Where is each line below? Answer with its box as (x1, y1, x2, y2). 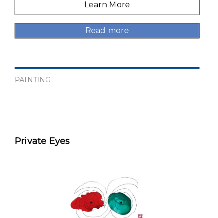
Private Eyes (15, 136, 70, 147)
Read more (85, 25, 129, 35)
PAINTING (15, 75, 51, 85)
